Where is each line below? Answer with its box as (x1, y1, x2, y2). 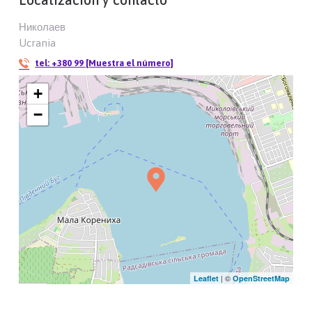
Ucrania (19, 37, 56, 49)
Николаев (19, 21, 66, 33)
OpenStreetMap (232, 273, 290, 284)
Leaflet (193, 273, 219, 284)
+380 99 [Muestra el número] (52, 58, 174, 69)
